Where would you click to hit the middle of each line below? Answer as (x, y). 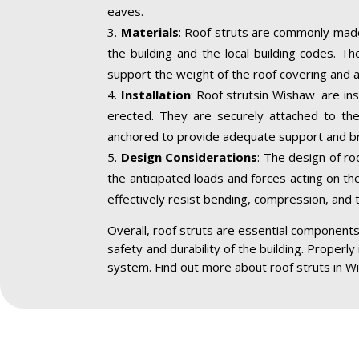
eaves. (126, 12)
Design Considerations (189, 157)
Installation (155, 95)
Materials (149, 32)
